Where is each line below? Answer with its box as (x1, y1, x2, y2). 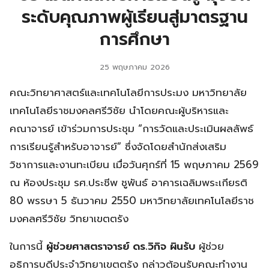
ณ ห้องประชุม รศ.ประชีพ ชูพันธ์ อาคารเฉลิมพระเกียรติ (10, 174, 247, 190)
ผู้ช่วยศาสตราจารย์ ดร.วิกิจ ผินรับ (46, 238, 195, 254)
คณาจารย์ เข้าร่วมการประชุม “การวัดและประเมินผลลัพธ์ (10, 120, 253, 136)
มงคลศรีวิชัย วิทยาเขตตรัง (10, 210, 128, 226)
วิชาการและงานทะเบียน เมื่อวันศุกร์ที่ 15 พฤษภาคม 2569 (10, 156, 259, 172)
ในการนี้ (10, 238, 46, 254)
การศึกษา (99, 26, 170, 52)
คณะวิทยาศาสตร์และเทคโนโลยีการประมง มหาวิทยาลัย (10, 84, 247, 100)
